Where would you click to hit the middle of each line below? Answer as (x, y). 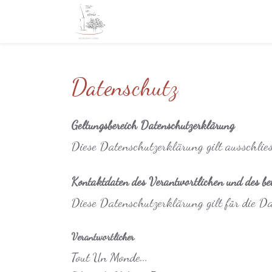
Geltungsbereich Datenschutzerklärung (153, 125)
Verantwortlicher (103, 237)
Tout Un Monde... (109, 257)
